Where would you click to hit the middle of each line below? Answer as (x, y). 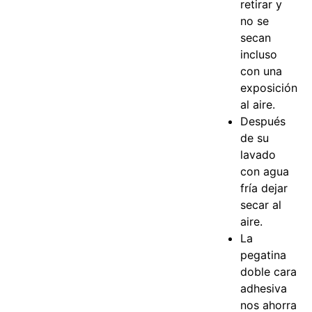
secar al (261, 205)
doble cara (269, 272)
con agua (265, 172)
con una (262, 71)
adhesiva (264, 289)
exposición (269, 88)
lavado (258, 155)
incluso (259, 55)
